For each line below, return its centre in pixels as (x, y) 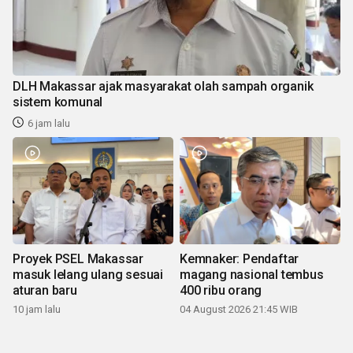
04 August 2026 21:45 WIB (239, 309)
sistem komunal (58, 102)
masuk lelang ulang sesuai (88, 274)
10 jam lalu (37, 309)
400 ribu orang (221, 290)
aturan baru (45, 290)
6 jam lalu (49, 123)
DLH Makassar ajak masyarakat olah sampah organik (163, 86)
